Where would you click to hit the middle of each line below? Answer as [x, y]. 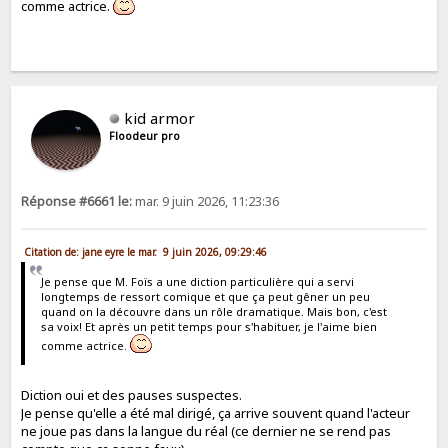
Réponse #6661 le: [77, 201]
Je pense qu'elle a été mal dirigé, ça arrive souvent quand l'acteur [216, 413]
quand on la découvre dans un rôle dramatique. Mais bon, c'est [213, 311]
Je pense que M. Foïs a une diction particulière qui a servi [197, 281]
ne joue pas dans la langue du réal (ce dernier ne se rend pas [206, 431]
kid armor [160, 117]
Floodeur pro [145, 135]
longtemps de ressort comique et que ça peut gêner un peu [205, 296]
